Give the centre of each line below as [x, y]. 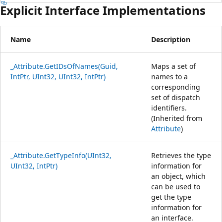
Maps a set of [173, 66]
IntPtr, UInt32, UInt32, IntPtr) [58, 76]
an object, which [178, 176]
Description [171, 39]
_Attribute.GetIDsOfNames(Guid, [64, 66]
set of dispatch [176, 97]
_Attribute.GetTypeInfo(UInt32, [61, 155]
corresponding [176, 87]
